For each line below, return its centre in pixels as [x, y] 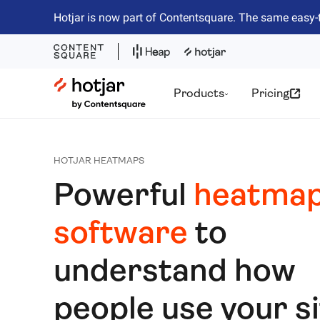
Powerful [123, 195]
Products [199, 93]
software [120, 232]
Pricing [271, 93]
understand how [174, 270]
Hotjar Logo [86, 86]
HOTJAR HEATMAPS [99, 161]
